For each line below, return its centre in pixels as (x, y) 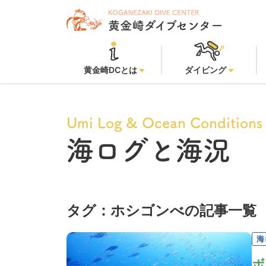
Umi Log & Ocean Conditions (164, 123)
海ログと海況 (148, 150)
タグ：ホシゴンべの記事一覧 (161, 210)
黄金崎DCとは (110, 69)
